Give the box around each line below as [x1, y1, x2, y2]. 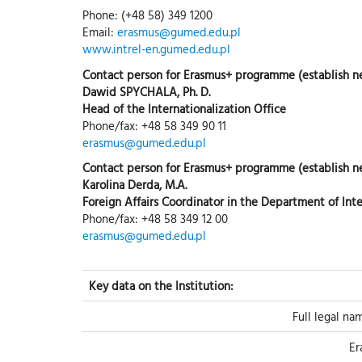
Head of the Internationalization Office [82, 99, 286, 118]
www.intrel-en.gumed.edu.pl [82, 40, 230, 59]
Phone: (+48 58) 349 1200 [82, 6, 213, 25]
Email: [82, 23, 117, 42]
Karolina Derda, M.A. [82, 175, 187, 195]
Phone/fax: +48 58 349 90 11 [82, 116, 226, 135]
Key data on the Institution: [89, 276, 234, 295]
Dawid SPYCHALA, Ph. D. [82, 82, 210, 101]
